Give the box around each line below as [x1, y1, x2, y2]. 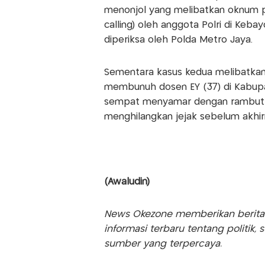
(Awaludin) [104, 177, 150, 187]
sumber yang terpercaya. [104, 240, 222, 249]
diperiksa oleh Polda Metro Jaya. [104, 35, 253, 45]
